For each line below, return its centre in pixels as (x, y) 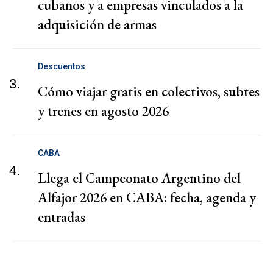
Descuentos (62, 66)
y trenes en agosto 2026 (103, 111)
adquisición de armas (97, 24)
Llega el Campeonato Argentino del (139, 178)
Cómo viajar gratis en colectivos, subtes (149, 91)
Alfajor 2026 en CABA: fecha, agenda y (147, 197)
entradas (62, 217)
